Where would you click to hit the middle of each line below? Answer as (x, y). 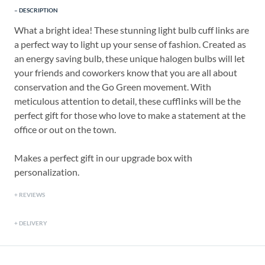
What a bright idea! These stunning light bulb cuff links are (132, 30)
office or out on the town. (65, 130)
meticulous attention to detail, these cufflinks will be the (127, 101)
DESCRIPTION (38, 10)
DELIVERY (33, 223)
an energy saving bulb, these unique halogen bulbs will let (130, 59)
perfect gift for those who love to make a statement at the (130, 115)
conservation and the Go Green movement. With (113, 87)
